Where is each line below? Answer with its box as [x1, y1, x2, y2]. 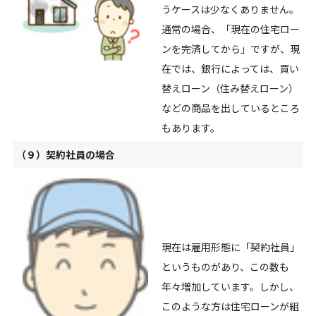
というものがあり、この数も [161, 260, 289, 274]
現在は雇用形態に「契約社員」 [161, 240, 300, 255]
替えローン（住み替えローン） [161, 81, 298, 96]
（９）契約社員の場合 [16, 147, 115, 162]
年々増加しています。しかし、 [161, 279, 299, 294]
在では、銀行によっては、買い [161, 61, 299, 76]
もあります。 [161, 121, 220, 135]
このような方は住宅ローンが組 [161, 299, 299, 314]
